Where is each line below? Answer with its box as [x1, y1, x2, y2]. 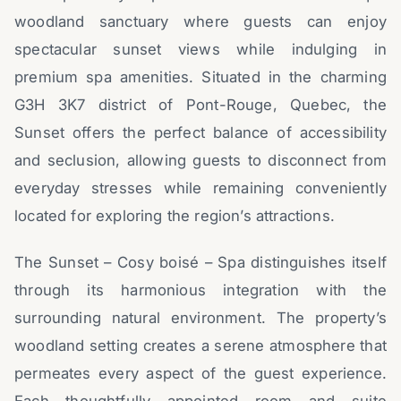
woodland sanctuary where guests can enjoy [14, 13, 387, 31]
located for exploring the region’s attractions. [14, 207, 335, 226]
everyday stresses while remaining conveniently [14, 179, 387, 198]
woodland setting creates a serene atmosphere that [14, 337, 387, 355]
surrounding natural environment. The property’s [14, 309, 387, 328]
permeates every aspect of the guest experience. [14, 364, 387, 383]
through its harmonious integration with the [14, 281, 387, 300]
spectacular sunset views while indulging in [14, 40, 387, 59]
